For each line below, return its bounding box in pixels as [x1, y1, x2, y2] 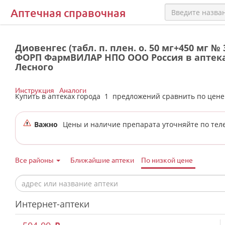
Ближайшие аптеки [70, 155, 134, 164]
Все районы [15, 155, 55, 164]
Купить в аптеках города [15, 91, 104, 101]
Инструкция [15, 85, 54, 94]
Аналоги [59, 85, 86, 94]
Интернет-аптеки [15, 198, 89, 210]
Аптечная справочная [11, 6, 126, 20]
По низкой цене [141, 155, 193, 164]
